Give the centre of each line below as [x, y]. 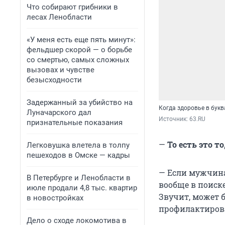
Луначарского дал [59, 113]
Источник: [174, 119]
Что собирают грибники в [72, 7]
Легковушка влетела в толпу [78, 145]
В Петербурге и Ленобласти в [79, 178]
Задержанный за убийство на [80, 102]
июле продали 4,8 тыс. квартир [82, 188]
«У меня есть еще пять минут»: [81, 40]
